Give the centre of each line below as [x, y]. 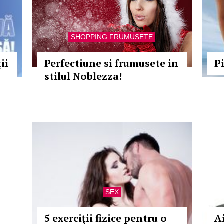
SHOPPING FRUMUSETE [112, 37]
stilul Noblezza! [83, 76]
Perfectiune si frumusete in [111, 63]
